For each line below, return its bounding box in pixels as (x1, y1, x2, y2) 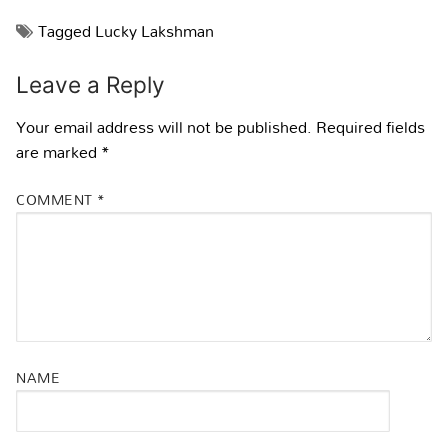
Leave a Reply (16, 70, 165, 98)
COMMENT (16, 186, 97, 214)
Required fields (316, 110, 425, 143)
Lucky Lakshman (95, 14, 214, 47)
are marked (16, 135, 101, 168)
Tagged (38, 14, 95, 47)
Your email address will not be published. (16, 110, 312, 143)
